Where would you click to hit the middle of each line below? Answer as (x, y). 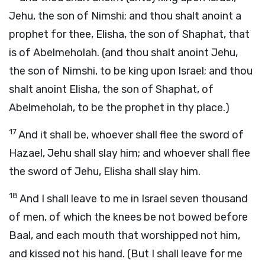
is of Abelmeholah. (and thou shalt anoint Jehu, (123, 53)
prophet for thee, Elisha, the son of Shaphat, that (129, 34)
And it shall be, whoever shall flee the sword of (131, 135)
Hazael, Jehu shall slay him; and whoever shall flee (130, 153)
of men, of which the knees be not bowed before (128, 217)
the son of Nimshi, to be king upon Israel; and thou (131, 71)
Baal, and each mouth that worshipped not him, (125, 235)
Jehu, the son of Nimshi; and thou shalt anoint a (125, 16)
